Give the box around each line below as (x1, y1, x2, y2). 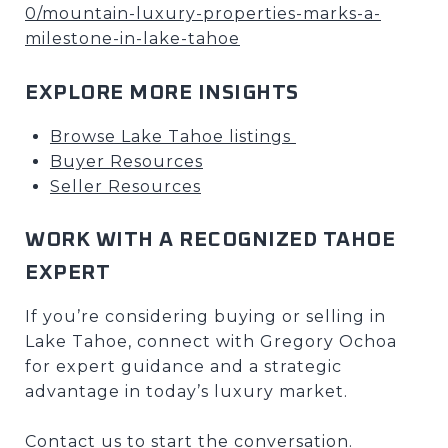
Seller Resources (49, 176, 201, 196)
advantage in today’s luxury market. (25, 381, 348, 401)
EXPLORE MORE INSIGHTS (25, 81, 299, 103)
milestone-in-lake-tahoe (25, 28, 240, 48)
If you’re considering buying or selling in (25, 306, 386, 326)
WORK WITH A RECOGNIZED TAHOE (25, 228, 395, 250)
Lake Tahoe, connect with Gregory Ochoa (25, 331, 397, 351)
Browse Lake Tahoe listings (49, 126, 296, 146)
